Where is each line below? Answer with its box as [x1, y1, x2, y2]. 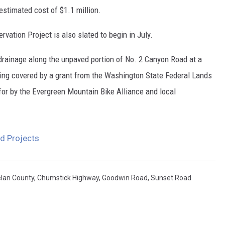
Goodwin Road [102, 174, 148, 182]
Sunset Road [151, 174, 191, 182]
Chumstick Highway [37, 174, 99, 182]
